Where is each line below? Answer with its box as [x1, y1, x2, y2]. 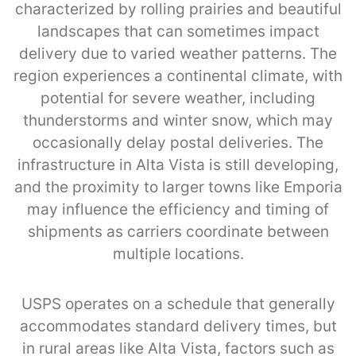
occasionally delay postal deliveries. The [33, 133, 323, 152]
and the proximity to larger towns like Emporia [14, 177, 342, 196]
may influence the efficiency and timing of [27, 199, 329, 219]
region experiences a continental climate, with [14, 66, 342, 85]
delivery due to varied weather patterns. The [19, 44, 337, 63]
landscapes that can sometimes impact [37, 21, 319, 41]
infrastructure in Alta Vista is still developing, [17, 155, 339, 174]
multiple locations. [112, 244, 244, 263]
